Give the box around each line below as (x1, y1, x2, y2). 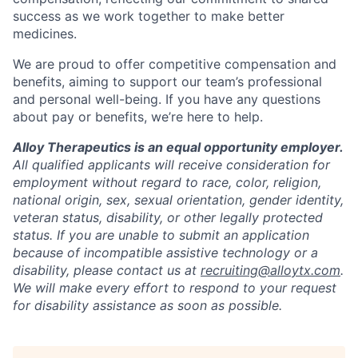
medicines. (13, 26, 77, 42)
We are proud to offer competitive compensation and (13, 56, 336, 73)
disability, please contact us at (13, 262, 201, 279)
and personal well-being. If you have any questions (13, 91, 320, 108)
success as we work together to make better (13, 8, 284, 25)
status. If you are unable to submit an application (13, 227, 309, 244)
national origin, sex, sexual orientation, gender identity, (13, 192, 344, 209)
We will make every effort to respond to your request (13, 280, 336, 296)
